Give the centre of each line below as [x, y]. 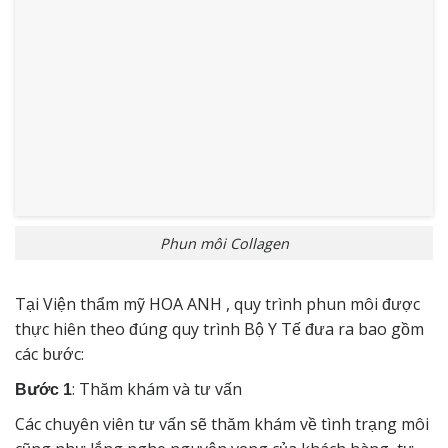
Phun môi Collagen [224, 243]
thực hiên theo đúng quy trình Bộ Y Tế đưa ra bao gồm [219, 329]
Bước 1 [43, 390]
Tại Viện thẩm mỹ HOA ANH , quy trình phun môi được [217, 304]
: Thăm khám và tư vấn [157, 389]
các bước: [49, 354]
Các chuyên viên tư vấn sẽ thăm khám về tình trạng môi [222, 424]
